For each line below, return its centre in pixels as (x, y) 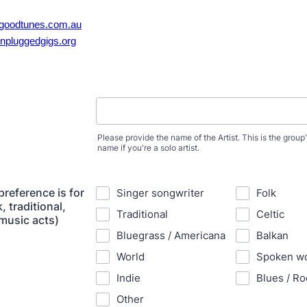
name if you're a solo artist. (148, 148)
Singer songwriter (160, 193)
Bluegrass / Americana (171, 235)
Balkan (272, 235)
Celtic (270, 214)
